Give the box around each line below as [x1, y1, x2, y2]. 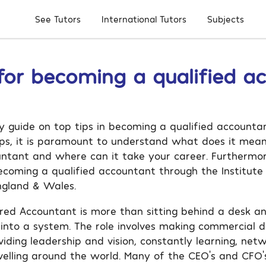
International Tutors [102, 14, 187, 25]
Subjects [207, 13, 245, 24]
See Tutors [35, 14, 81, 25]
